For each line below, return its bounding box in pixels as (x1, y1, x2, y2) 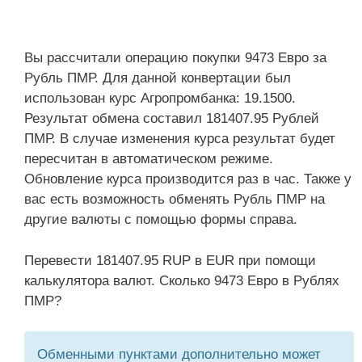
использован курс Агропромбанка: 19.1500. (24, 90, 296, 106)
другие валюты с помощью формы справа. (24, 212, 297, 227)
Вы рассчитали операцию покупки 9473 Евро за (24, 50, 326, 65)
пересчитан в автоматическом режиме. (24, 151, 273, 166)
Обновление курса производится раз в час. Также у (24, 171, 351, 187)
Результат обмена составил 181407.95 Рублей (24, 111, 319, 126)
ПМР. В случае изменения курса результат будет (24, 131, 335, 146)
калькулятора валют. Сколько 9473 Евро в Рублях (24, 272, 339, 288)
